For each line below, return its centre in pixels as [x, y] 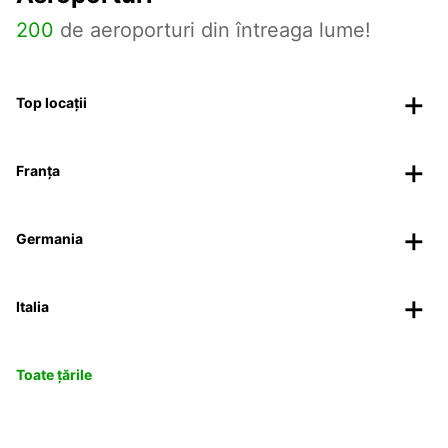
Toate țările [54, 374]
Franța [38, 170]
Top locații [51, 102]
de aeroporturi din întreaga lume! [212, 29]
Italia [32, 306]
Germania [49, 238]
